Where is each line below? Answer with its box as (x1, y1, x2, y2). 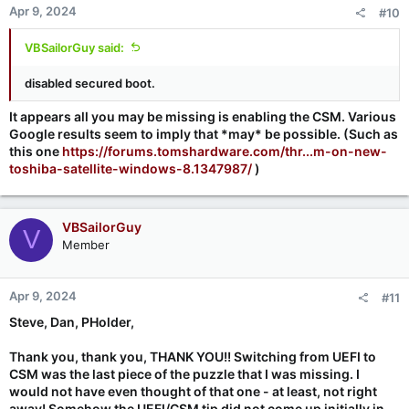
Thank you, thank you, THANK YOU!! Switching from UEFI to (9, 348, 376, 364)
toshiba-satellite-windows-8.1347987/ (9, 160, 252, 176)
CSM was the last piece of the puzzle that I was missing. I (9, 365, 360, 382)
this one (9, 142, 62, 159)
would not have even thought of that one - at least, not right (9, 383, 377, 399)
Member (62, 236, 110, 252)
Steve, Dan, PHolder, (9, 313, 134, 330)
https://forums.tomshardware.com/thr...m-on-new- (62, 142, 387, 159)
